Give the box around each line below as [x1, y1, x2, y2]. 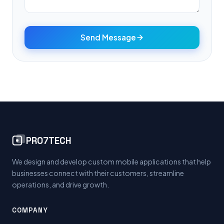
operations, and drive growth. [12, 179, 109, 189]
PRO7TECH [26, 134, 71, 146]
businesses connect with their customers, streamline [12, 168, 184, 177]
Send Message [80, 32, 136, 42]
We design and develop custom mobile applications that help [12, 156, 211, 166]
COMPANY [12, 205, 48, 214]
